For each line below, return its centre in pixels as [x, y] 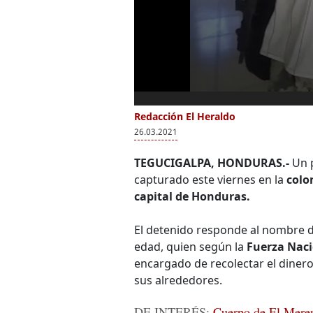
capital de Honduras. [192, 196]
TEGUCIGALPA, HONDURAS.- [212, 163]
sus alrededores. [178, 280]
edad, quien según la [190, 247]
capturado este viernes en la [210, 180]
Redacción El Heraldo [185, 116]
